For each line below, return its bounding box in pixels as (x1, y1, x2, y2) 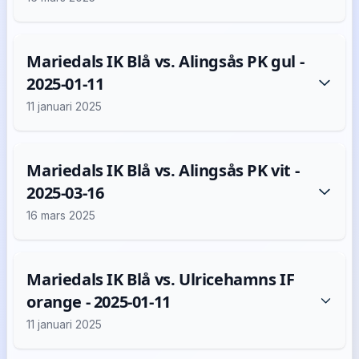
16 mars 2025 (26, 208, 96, 222)
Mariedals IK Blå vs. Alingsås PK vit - (26, 159, 300, 181)
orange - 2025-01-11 (26, 291, 171, 313)
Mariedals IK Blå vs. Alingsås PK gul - (26, 50, 305, 72)
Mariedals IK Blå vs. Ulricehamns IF (26, 268, 295, 290)
